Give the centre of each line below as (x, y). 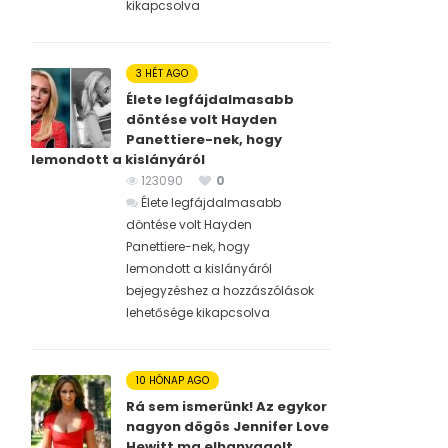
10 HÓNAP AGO (172, 381)
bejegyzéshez (167, 291)
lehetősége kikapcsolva (198, 313)
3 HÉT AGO (162, 74)
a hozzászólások (261, 291)
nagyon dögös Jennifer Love (227, 427)
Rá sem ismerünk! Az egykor (226, 407)
